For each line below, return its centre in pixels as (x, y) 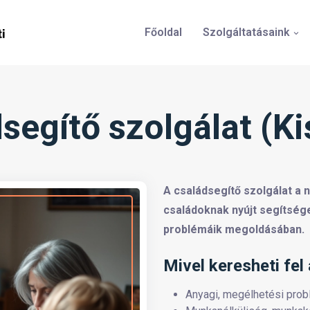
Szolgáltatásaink (248, 32)
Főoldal (163, 32)
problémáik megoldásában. (234, 229)
